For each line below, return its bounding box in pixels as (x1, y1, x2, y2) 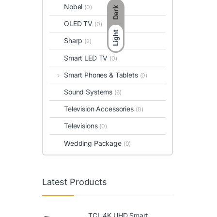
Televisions (64, 122, 100, 130)
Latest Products (42, 177, 107, 187)
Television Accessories (64, 105, 136, 113)
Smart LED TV (64, 53, 110, 62)
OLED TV (64, 19, 94, 28)
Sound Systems (64, 88, 115, 96)
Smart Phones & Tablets (63, 70, 140, 79)
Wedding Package (64, 139, 124, 147)
